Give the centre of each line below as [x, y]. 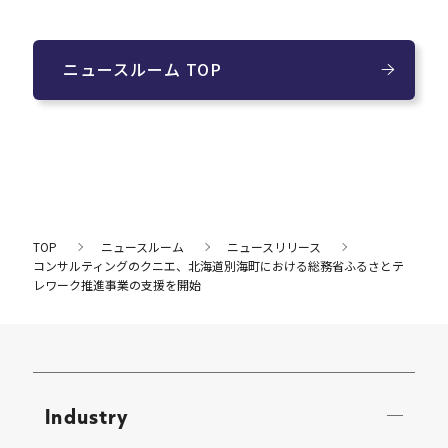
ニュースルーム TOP [142, 69]
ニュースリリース [274, 247]
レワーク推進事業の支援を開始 [117, 285]
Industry [87, 415]
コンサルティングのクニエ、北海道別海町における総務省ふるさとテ [219, 266]
